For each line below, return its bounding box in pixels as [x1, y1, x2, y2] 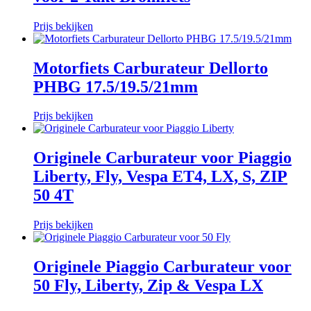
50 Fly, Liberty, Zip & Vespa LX [33, 276, 263, 295]
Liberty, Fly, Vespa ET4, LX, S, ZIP [33, 167, 287, 186]
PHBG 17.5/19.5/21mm [33, 77, 198, 96]
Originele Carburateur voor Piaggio [33, 149, 292, 167]
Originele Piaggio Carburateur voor [33, 258, 292, 276]
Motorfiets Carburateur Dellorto [33, 58, 268, 77]
